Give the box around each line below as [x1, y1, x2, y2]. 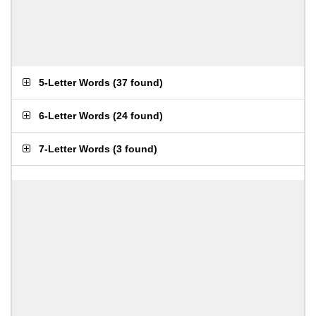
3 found [116, 143, 154, 154]
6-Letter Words [39, 110, 110, 121]
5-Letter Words [39, 77, 110, 88]
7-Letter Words [39, 143, 110, 154]
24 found [116, 110, 159, 121]
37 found [116, 77, 159, 88]
